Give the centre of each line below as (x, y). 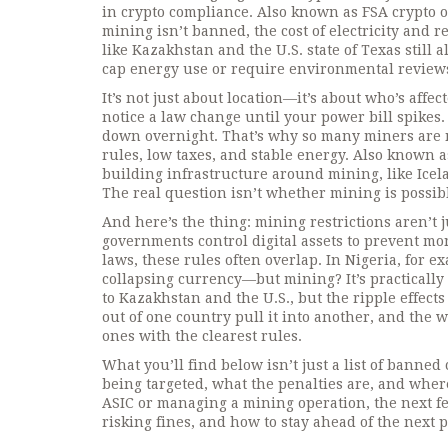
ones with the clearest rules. (202, 336)
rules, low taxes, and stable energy (223, 155)
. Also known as (305, 12)
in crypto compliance (175, 12)
